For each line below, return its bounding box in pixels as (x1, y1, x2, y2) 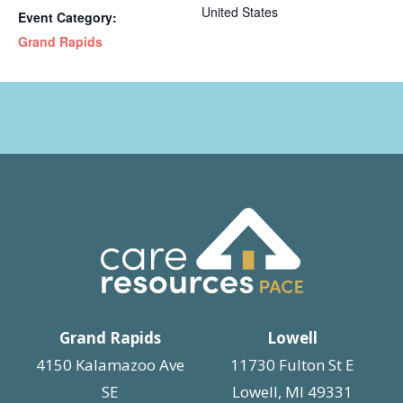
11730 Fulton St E (230, 354, 355, 375)
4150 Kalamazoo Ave (36, 354, 185, 375)
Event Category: (18, 8, 117, 27)
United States (201, 3, 278, 22)
